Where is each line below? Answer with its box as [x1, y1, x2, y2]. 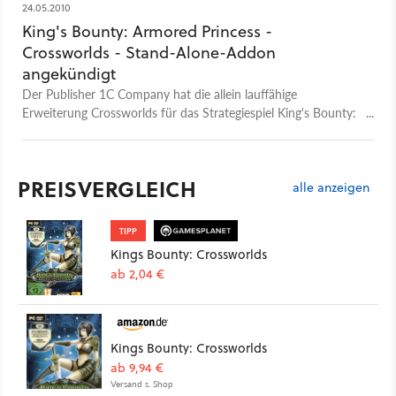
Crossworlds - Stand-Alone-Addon [22, 42, 276, 65]
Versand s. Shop [110, 377, 173, 391]
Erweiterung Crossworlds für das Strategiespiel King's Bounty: [22, 103, 356, 122]
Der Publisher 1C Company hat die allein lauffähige [22, 85, 297, 103]
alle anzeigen [293, 179, 369, 197]
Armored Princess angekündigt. [22, 122, 190, 141]
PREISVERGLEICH [18, 173, 196, 205]
